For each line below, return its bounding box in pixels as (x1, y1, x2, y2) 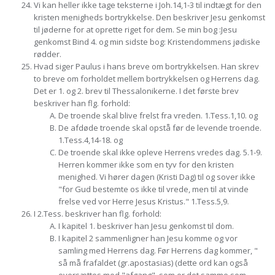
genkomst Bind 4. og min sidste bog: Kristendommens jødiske (34, 36, 260, 47)
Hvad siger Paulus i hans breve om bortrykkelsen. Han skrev (34, 61, 259, 72)
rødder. (34, 48, 61, 60)
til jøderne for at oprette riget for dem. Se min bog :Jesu (34, 24, 237, 35)
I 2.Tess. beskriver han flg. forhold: (34, 208, 161, 219)
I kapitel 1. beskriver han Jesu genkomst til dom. (58, 220, 234, 231)
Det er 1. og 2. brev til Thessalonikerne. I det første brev (34, 85, 239, 96)
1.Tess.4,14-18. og (58, 134, 123, 145)
